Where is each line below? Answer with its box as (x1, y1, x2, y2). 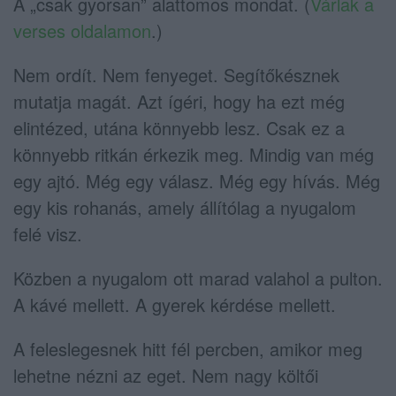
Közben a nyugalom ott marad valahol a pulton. (13, 264, 383, 291)
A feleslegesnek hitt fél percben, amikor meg (13, 335, 362, 362)
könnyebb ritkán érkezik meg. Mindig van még (13, 141, 374, 167)
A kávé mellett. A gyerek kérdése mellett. (13, 291, 336, 317)
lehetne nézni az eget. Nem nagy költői (13, 362, 318, 388)
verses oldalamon (13, 17, 151, 43)
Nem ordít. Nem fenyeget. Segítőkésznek (13, 61, 339, 88)
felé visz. (13, 220, 82, 247)
